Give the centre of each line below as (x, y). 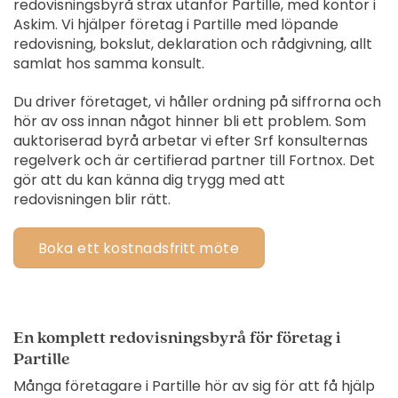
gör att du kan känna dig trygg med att (149, 179)
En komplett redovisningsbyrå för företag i (177, 338)
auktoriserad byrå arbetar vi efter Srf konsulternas (190, 140)
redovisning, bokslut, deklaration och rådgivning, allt (192, 44)
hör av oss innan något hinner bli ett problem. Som (189, 121)
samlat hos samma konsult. (108, 63)
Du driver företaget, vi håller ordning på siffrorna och (197, 101)
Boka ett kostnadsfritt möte (139, 248)
